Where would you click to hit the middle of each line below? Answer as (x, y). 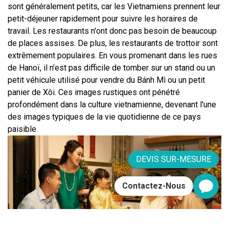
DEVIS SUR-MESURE (174, 159)
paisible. (23, 129)
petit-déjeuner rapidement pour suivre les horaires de (103, 18)
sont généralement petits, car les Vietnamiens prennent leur (114, 6)
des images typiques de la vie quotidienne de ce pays (104, 117)
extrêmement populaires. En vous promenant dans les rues (112, 55)
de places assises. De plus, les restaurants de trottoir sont (113, 43)
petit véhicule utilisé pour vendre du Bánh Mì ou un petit (106, 80)
